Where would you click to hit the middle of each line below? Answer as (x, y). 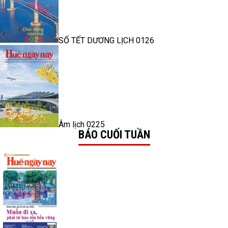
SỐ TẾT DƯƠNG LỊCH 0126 (106, 40)
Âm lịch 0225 (82, 125)
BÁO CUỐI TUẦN (114, 135)
